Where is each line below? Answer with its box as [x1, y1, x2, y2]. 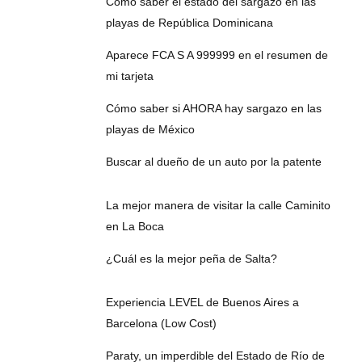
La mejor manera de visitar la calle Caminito [105, 199, 330, 213]
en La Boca [105, 220, 164, 234]
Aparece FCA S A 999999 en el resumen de [105, 48, 328, 62]
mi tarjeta [105, 69, 154, 83]
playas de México [105, 123, 195, 137]
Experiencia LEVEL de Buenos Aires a [105, 296, 299, 309]
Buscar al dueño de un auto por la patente [105, 155, 322, 169]
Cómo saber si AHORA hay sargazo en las [105, 102, 322, 116]
